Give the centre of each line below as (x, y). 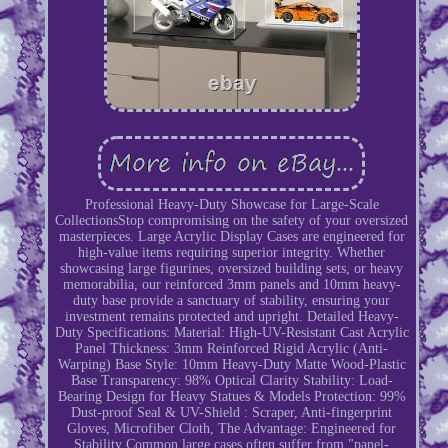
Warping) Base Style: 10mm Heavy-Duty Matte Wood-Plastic (231, 364)
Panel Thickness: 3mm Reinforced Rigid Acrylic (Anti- (232, 348)
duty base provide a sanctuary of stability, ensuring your (232, 300)
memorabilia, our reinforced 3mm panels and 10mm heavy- (231, 284)
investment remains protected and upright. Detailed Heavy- (231, 316)
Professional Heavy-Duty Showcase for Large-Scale (231, 204)
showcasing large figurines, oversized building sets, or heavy (232, 268)
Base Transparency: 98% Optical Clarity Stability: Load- (231, 380)
